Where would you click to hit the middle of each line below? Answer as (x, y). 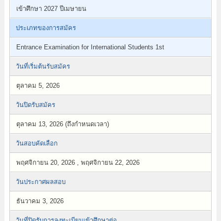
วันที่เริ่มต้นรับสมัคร (43, 66)
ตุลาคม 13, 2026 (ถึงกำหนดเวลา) (62, 124)
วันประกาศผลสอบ (40, 182)
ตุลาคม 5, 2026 (38, 86)
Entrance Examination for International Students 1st (90, 47)
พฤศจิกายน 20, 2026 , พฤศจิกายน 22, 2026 (78, 163)
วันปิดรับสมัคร (35, 105)
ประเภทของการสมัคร (46, 28)
